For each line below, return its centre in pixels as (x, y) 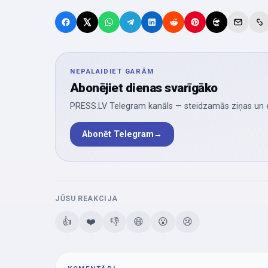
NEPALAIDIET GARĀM (112, 72)
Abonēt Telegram (118, 135)
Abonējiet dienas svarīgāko (144, 88)
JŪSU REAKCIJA (87, 199)
